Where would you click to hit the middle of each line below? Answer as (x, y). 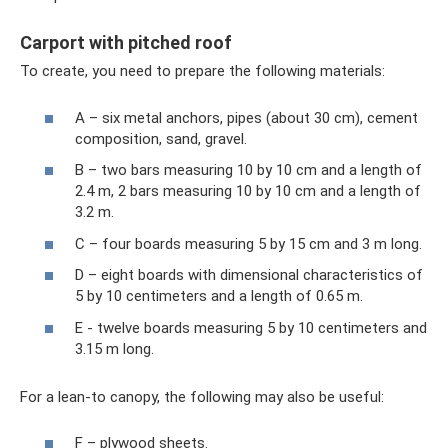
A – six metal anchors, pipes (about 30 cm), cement (246, 117)
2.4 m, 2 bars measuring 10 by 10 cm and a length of (248, 191)
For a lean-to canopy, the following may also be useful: (202, 396)
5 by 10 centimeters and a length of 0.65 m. (219, 296)
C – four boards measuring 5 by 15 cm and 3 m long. (248, 243)
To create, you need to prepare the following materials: (202, 71)
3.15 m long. (114, 348)
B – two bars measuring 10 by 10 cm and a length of (248, 170)
